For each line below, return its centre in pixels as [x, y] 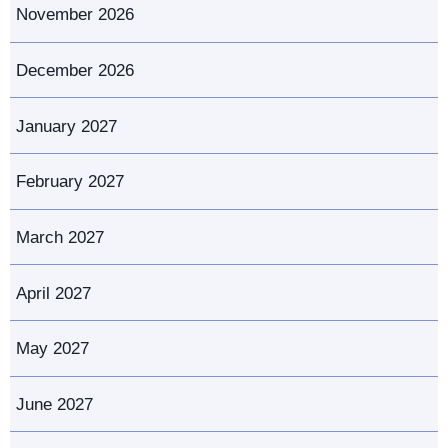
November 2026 [75, 14]
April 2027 [53, 292]
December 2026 [75, 70]
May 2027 [52, 348]
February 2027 [70, 181]
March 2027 [60, 237]
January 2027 [66, 125]
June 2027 [54, 404]
